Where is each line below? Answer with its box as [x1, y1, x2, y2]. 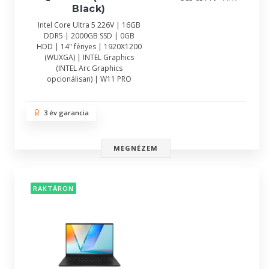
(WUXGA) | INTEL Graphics [44, 52, 134, 62]
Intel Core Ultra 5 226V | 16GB [37, 20, 141, 30]
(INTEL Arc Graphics [55, 63, 122, 73]
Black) [72, 3, 106, 14]
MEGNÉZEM [113, 144, 159, 153]
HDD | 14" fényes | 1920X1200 [36, 41, 142, 52]
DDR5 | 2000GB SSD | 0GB [43, 31, 134, 41]
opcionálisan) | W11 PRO [46, 74, 131, 84]
